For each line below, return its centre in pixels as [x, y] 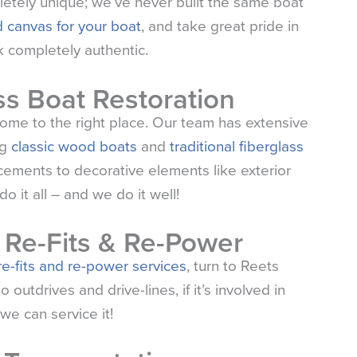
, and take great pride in [220, 26]
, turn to [213, 265]
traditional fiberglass [236, 146]
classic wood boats [74, 146]
